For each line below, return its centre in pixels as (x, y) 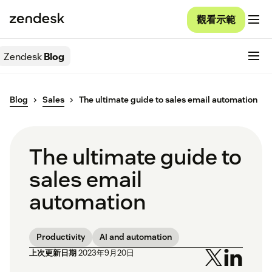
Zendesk (23, 56)
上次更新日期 (53, 253)
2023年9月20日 (106, 253)
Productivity (61, 237)
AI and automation (136, 237)
